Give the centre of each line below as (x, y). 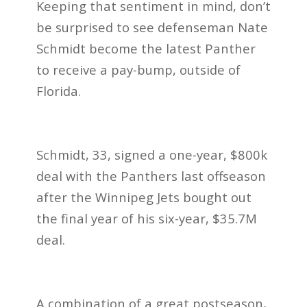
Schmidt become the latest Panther (146, 48)
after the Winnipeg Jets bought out (144, 197)
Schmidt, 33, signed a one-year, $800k (151, 155)
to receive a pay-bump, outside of (138, 69)
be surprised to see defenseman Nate (152, 27)
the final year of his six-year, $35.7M (146, 219)
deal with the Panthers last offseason (151, 176)
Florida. (58, 90)
